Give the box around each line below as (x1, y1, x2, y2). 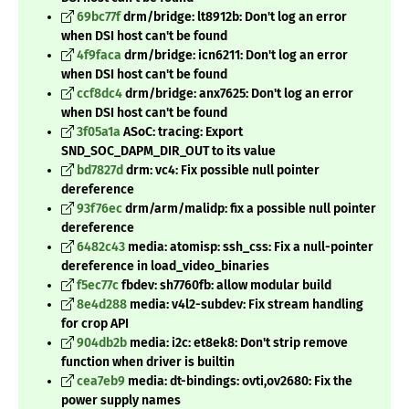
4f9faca (77, 47, 121, 64)
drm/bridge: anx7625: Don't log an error (122, 86, 353, 102)
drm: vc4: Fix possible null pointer (123, 163, 320, 179)
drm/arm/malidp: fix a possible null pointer (122, 201, 376, 217)
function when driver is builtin (61, 354, 235, 371)
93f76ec (77, 201, 122, 217)
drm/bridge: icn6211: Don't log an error (121, 47, 348, 64)
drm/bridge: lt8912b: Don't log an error (121, 9, 347, 26)
